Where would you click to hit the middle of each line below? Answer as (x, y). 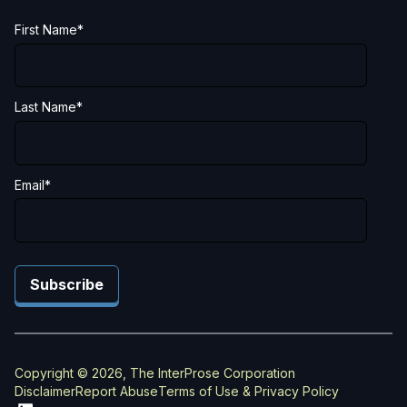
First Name (46, 29)
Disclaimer (45, 391)
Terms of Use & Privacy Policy (248, 391)
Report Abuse (117, 391)
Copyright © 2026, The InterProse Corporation (155, 372)
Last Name (45, 107)
